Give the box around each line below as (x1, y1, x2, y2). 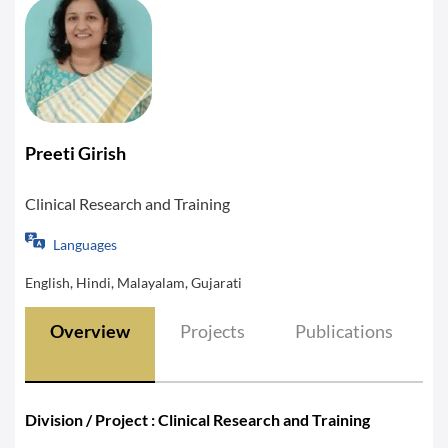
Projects (180, 320, 245, 342)
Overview (50, 320, 130, 342)
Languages (53, 236, 117, 253)
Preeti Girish (25, 142, 126, 164)
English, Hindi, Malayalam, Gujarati (25, 274, 242, 291)
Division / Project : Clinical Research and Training (25, 410, 370, 429)
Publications (295, 320, 393, 342)
